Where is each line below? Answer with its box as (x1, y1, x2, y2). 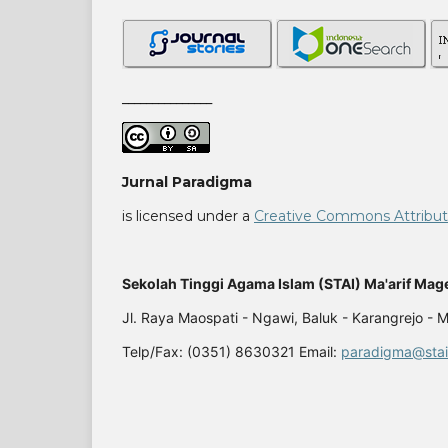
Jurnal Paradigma (122, 173, 252, 192)
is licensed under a (122, 207, 254, 226)
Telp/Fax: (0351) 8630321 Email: (122, 343, 341, 361)
